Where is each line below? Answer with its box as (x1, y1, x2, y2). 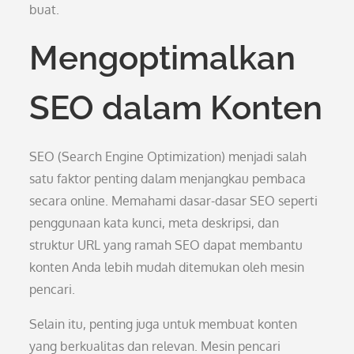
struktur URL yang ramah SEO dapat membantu (29, 237, 303, 253)
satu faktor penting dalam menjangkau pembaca (29, 171, 307, 186)
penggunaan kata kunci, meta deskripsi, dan (29, 215, 280, 231)
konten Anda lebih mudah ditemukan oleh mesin (29, 259, 305, 275)
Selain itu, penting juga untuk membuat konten (29, 316, 298, 332)
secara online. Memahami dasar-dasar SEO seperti (29, 193, 318, 209)
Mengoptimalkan (29, 39, 296, 77)
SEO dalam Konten (29, 88, 323, 127)
